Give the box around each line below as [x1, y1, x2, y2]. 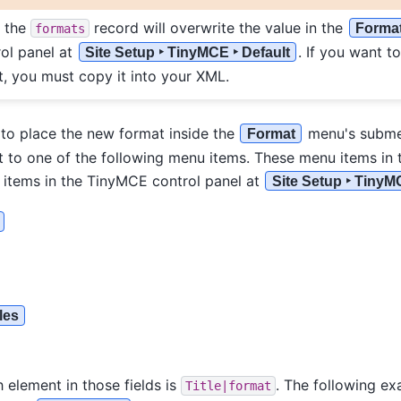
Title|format [184, 378, 271, 393]
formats [34, 21, 85, 36]
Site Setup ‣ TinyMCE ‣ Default [84, 44, 290, 60]
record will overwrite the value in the [89, 18, 347, 37]
